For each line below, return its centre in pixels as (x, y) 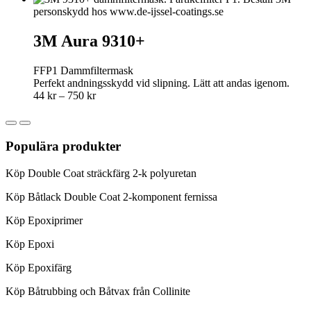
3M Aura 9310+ (89, 41)
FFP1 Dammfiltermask (83, 71)
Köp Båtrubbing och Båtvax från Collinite (98, 291)
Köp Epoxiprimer (44, 220)
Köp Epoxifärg (39, 267)
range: (109, 108)
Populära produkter (63, 146)
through (112, 133)
